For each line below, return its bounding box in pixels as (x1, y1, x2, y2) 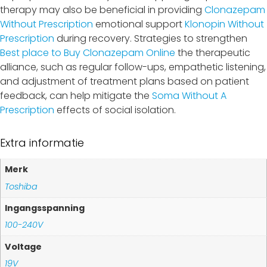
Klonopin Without (185, 17, 264, 32)
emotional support (93, 17, 185, 32)
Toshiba (5, 180, 38, 193)
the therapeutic (175, 46, 250, 60)
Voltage (5, 240, 42, 253)
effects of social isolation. (54, 103, 176, 117)
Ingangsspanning (5, 202, 85, 215)
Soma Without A (152, 89, 226, 103)
